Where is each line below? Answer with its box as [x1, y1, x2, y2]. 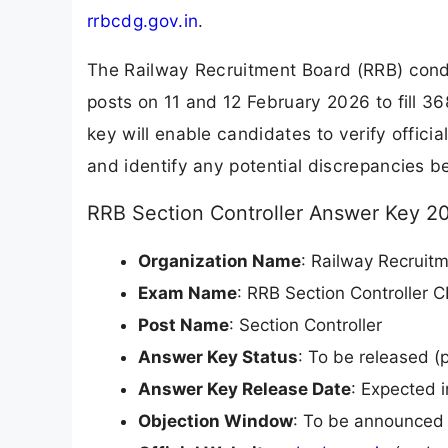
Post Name [138, 314, 229, 335]
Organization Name [138, 250, 301, 271]
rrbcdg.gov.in [87, 9, 199, 31]
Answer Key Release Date [138, 378, 351, 399]
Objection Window [138, 410, 293, 431]
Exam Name [138, 282, 237, 303]
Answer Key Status [138, 346, 298, 367]
